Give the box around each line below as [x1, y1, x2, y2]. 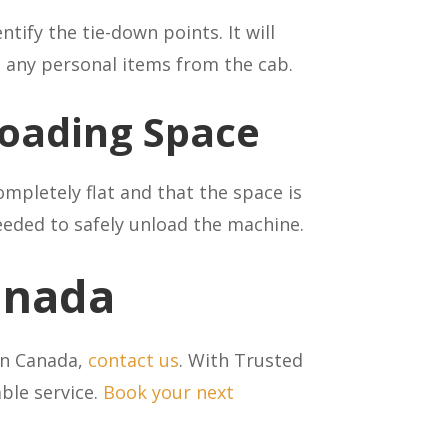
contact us [88, 348, 180, 373]
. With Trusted [179, 348, 304, 373]
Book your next [103, 380, 235, 405]
